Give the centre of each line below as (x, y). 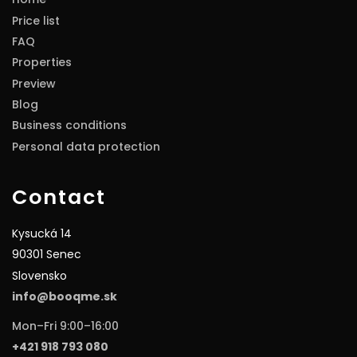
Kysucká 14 (42, 233)
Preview (34, 83)
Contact (59, 197)
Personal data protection (86, 146)
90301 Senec (47, 255)
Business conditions (69, 126)
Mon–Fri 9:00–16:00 (65, 326)
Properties (42, 63)
